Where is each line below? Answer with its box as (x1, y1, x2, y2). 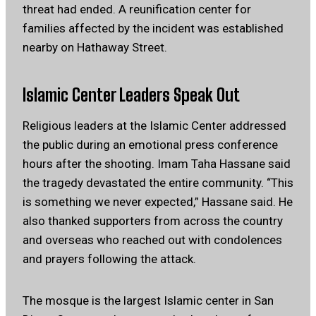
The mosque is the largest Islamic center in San (23, 293, 274, 308)
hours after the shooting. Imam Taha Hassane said (23, 157, 291, 171)
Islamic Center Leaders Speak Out (23, 85, 240, 106)
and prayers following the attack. (23, 252, 196, 267)
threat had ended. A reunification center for (23, 2, 251, 17)
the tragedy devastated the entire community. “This (23, 176, 293, 190)
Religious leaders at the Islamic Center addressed (23, 119, 286, 133)
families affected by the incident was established (23, 21, 284, 36)
